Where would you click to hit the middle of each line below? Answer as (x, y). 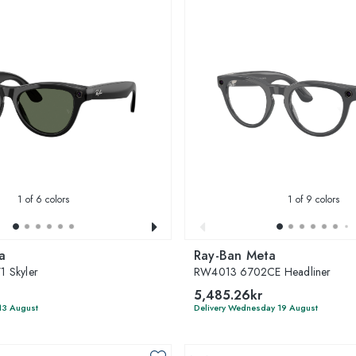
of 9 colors (315, 199)
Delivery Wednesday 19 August (256, 307)
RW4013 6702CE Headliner (263, 271)
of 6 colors (45, 199)
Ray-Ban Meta (235, 255)
